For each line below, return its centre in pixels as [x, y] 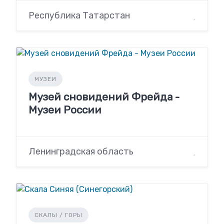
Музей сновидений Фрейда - [104, 97]
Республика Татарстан [79, 16]
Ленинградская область [81, 151]
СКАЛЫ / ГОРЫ [58, 215]
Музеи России [65, 110]
